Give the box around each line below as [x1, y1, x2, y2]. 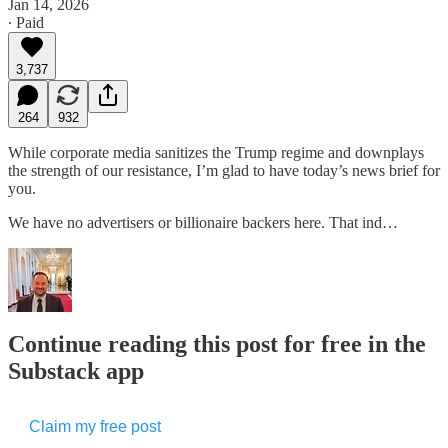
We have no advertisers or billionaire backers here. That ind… [8, 213, 398, 231]
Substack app [8, 358, 144, 385]
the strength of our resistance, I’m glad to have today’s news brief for [8, 161, 440, 179]
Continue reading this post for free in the [8, 331, 426, 358]
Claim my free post [29, 418, 161, 436]
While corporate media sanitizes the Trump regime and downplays [8, 143, 424, 161]
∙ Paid [8, 13, 44, 31]
